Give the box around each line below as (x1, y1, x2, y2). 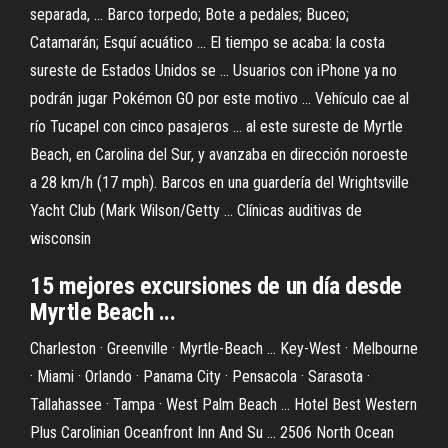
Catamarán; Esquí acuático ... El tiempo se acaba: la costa (30, 33, 385, 52)
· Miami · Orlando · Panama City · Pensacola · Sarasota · (30, 367, 370, 386)
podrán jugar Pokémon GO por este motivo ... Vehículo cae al (30, 89, 409, 108)
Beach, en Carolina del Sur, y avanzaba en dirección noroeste (30, 145, 408, 164)
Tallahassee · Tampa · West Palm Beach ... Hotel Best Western (30, 395, 417, 414)
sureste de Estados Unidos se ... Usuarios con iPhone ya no (30, 61, 397, 80)
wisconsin (30, 229, 91, 248)
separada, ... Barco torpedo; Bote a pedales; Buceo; (30, 5, 349, 24)
